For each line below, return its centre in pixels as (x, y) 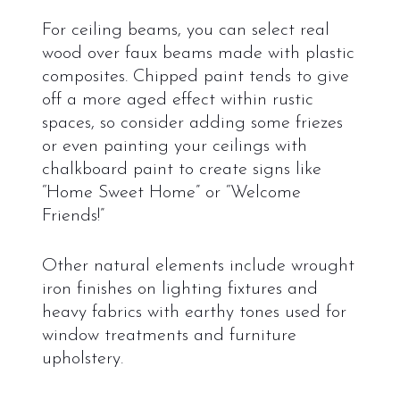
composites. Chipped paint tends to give (195, 76)
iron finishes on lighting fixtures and (179, 289)
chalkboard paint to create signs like (181, 169)
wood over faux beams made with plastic (198, 53)
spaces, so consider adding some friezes (192, 123)
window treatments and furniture (169, 335)
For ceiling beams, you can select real (185, 30)
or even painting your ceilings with (174, 146)
